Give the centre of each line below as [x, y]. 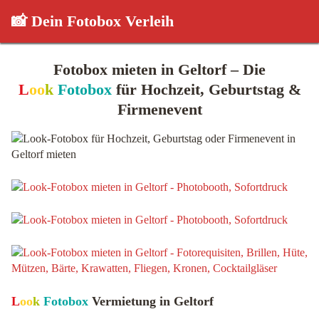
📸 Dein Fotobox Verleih [93, 21]
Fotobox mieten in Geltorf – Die [159, 69]
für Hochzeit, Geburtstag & [206, 89]
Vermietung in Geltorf [151, 301]
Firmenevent [159, 109]
